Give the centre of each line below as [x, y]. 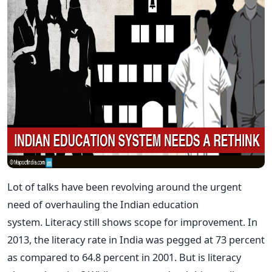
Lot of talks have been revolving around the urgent [124, 187]
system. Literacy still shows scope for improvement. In [132, 222]
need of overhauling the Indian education [103, 204]
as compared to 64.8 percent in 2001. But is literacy [124, 257]
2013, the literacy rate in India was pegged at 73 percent [136, 240]
